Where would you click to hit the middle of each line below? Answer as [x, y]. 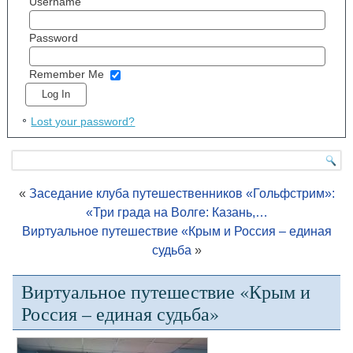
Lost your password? [83, 121]
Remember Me [66, 74]
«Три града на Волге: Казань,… [176, 212]
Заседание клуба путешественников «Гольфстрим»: [182, 193]
